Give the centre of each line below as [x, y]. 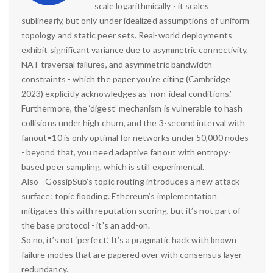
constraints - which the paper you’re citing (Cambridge [126, 79]
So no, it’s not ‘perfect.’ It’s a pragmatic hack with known [129, 239]
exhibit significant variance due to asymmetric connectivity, [135, 49]
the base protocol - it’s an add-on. [86, 225]
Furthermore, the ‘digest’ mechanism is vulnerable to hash [132, 108]
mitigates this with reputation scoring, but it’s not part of [131, 210]
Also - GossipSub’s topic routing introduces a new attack [130, 181]
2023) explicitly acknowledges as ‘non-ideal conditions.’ [126, 93]
